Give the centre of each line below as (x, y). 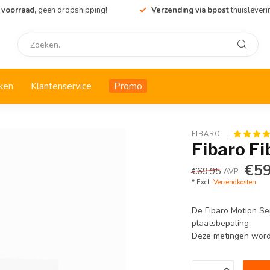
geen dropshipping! (72, 10)
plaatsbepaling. (221, 223)
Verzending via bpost (191, 10)
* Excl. (203, 182)
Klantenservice (61, 86)
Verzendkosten (235, 182)
